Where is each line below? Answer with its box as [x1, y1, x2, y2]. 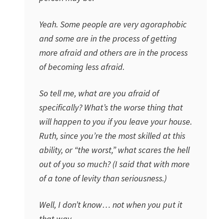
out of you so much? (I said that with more [39, 158, 190, 170]
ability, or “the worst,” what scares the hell [39, 144, 190, 155]
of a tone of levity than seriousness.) [39, 173, 167, 184]
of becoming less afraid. [39, 61, 125, 72]
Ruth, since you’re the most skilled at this [39, 130, 185, 141]
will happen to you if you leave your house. [39, 116, 192, 127]
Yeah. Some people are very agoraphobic [39, 19, 187, 30]
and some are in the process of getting [39, 33, 177, 44]
